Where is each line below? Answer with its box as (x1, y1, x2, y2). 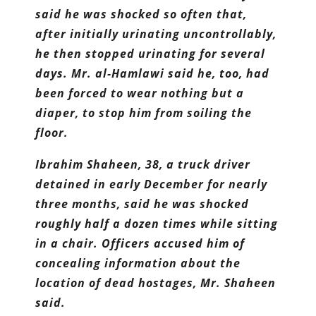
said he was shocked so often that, (35, 6, 248, 22)
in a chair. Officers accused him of (35, 236, 245, 251)
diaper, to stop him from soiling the (35, 105, 253, 121)
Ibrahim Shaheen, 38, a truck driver (35, 157, 251, 172)
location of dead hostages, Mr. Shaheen (35, 275, 276, 291)
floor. (35, 125, 69, 140)
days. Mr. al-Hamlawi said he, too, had (35, 66, 270, 81)
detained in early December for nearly (35, 176, 268, 192)
